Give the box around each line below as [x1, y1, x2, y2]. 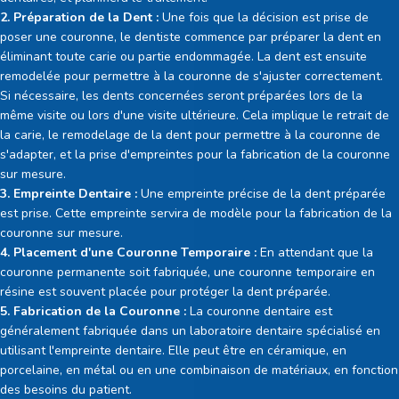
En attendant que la [256, 243, 373, 261]
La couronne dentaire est [186, 302, 332, 320]
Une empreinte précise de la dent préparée [137, 184, 386, 202]
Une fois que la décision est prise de [159, 8, 369, 26]
